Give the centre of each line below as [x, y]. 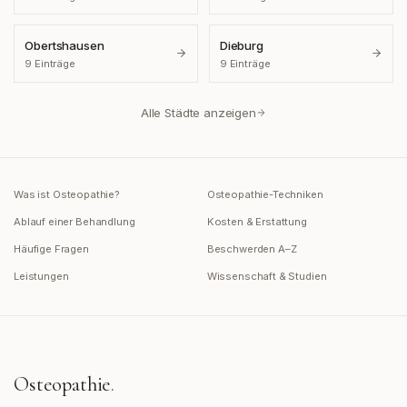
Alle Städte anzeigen [198, 113]
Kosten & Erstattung [257, 222]
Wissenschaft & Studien [267, 277]
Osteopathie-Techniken [265, 195]
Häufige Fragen [51, 249]
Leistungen [41, 277]
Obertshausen [65, 46]
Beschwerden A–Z [252, 249]
